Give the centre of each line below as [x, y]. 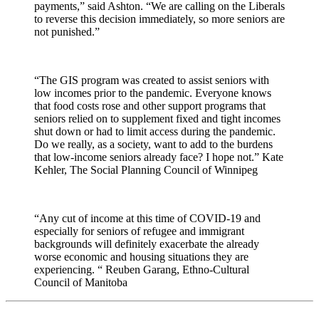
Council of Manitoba [81, 282]
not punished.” [68, 31]
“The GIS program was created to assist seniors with [152, 80]
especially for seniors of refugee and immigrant [139, 231]
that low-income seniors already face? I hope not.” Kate [159, 157]
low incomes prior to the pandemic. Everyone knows [153, 93]
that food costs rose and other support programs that [150, 105]
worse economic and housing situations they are [141, 256]
